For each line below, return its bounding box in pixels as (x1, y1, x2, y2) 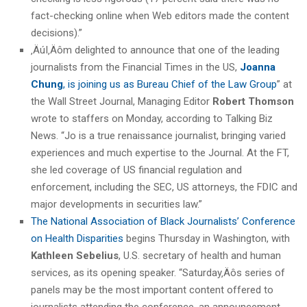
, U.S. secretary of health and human (119, 249, 281, 262)
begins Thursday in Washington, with (123, 232, 290, 245)
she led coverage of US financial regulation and (31, 163, 242, 176)
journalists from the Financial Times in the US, (31, 60, 240, 73)
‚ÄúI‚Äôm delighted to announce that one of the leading (31, 43, 280, 56)
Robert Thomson (212, 95, 294, 108)
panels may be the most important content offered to (31, 283, 273, 296)
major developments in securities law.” (31, 197, 202, 210)
